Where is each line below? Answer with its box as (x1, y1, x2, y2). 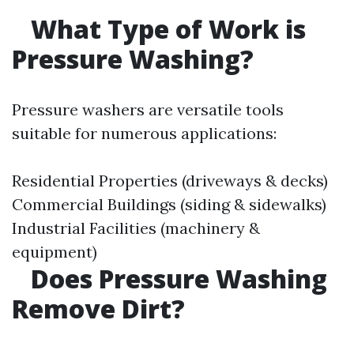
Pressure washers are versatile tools (12, 100, 284, 119)
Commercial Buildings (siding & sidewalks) (12, 194, 326, 214)
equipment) (12, 242, 97, 262)
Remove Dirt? (12, 292, 185, 326)
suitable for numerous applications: (12, 123, 277, 143)
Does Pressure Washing (24, 262, 327, 296)
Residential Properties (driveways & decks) (12, 171, 328, 190)
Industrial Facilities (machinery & (12, 218, 260, 238)
